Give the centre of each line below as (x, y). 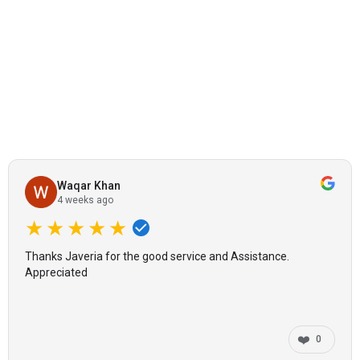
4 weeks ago (85, 200)
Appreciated (56, 272)
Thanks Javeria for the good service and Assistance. (157, 256)
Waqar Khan (89, 185)
